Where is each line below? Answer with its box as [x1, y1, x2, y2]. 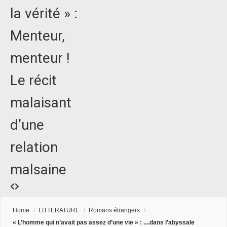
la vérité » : [10, 5, 78, 22]
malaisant [10, 94, 71, 111]
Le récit [10, 72, 57, 89]
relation [10, 139, 58, 156]
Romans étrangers [89, 207, 140, 214]
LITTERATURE [39, 207, 80, 214]
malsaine [10, 161, 66, 178]
